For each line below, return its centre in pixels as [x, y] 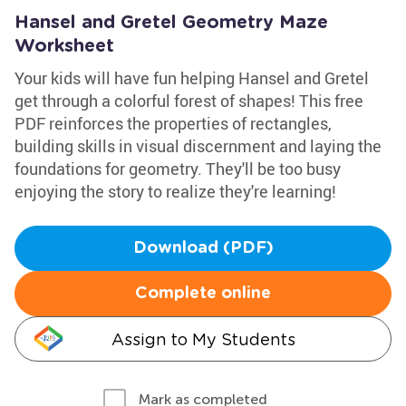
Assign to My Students [203, 339]
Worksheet [64, 46]
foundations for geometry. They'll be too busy [178, 169]
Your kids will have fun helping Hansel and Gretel [192, 78]
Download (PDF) [203, 248]
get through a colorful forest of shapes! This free [189, 101]
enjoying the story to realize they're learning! [175, 191]
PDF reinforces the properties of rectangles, [173, 123]
